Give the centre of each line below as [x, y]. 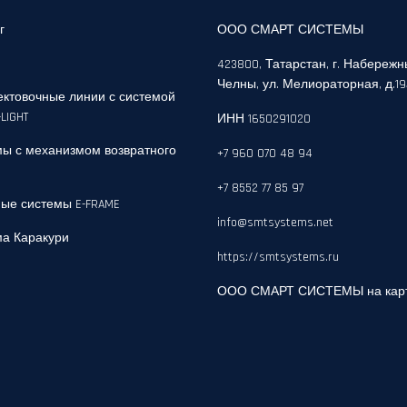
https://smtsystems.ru [278, 257]
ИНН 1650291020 [264, 119]
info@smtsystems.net [275, 223]
